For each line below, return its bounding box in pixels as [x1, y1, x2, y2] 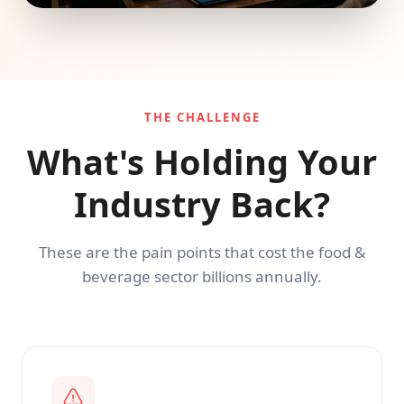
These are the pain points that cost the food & [39, 242, 365, 263]
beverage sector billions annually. [82, 266, 322, 288]
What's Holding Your [27, 138, 377, 186]
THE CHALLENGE [143, 109, 261, 126]
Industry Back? [74, 180, 330, 228]
